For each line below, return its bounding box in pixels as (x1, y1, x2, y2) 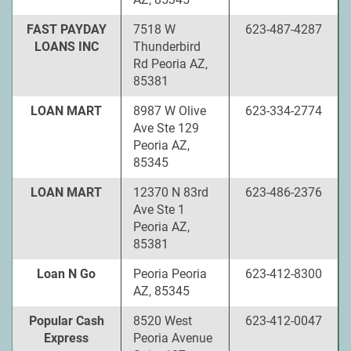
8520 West (132, 313, 192, 328)
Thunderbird (132, 39, 201, 54)
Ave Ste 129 (132, 121, 199, 136)
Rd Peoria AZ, (132, 56, 208, 71)
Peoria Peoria (132, 266, 207, 281)
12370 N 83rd (132, 185, 208, 200)
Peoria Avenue (132, 331, 212, 346)
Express (44, 331, 89, 346)
